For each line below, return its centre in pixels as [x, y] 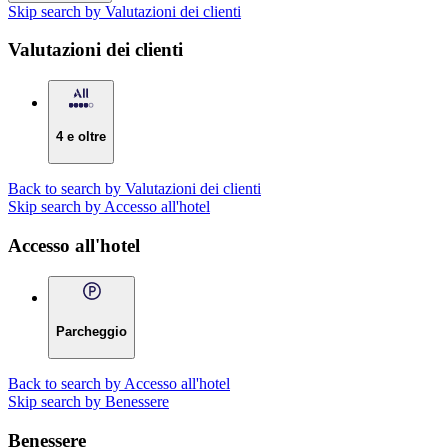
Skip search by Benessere [88, 402]
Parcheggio [91, 331]
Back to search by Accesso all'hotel [119, 384]
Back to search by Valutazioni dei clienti [134, 189]
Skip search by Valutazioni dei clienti [124, 11]
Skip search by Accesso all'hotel [109, 207]
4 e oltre [81, 136]
